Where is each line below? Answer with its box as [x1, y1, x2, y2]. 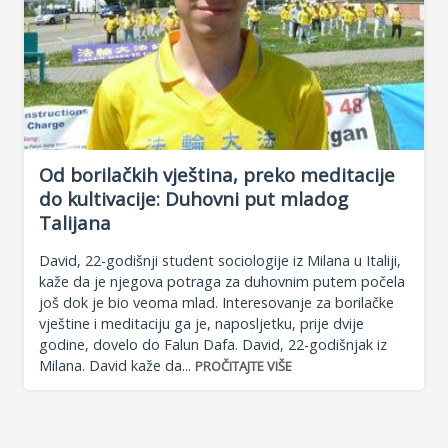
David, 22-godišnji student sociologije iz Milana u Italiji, [39, 250, 401, 270]
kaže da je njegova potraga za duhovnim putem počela [39, 271, 405, 291]
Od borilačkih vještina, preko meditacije [39, 162, 395, 188]
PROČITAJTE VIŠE [195, 356, 292, 375]
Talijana [39, 210, 111, 236]
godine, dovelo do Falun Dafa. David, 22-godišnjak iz [39, 334, 387, 354]
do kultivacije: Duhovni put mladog [39, 186, 348, 212]
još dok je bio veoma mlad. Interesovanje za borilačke [39, 292, 394, 312]
